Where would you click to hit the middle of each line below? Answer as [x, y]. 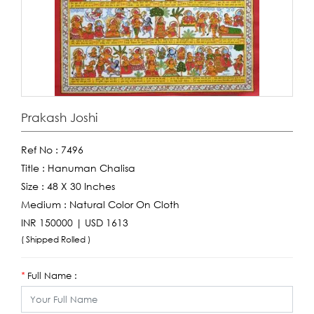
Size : [34, 186]
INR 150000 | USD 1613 [75, 223]
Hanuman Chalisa [91, 168]
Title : [34, 168]
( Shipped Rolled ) [57, 239]
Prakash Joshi [59, 117]
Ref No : [41, 150]
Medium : [45, 204]
